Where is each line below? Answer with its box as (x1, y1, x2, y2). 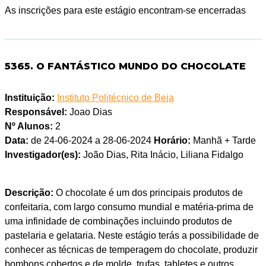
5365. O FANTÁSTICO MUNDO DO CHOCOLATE (4, 61, 246, 72)
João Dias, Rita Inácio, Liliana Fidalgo (80, 150, 243, 160)
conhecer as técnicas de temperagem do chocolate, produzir (4, 245, 258, 255)
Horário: (153, 135, 191, 146)
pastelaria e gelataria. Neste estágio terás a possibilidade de (4, 230, 259, 241)
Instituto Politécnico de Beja (56, 93, 174, 103)
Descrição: (4, 188, 53, 198)
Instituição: (4, 93, 55, 103)
